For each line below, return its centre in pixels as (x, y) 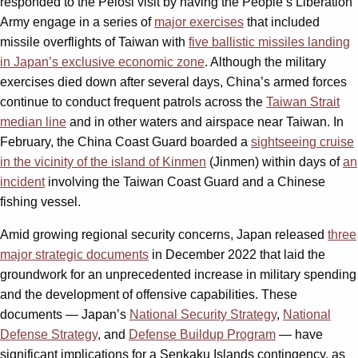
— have (299, 334)
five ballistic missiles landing (269, 42)
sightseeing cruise (302, 141)
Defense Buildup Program (202, 334)
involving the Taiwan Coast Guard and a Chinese (185, 181)
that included (282, 22)
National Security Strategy (203, 314)
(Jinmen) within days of (274, 161)
